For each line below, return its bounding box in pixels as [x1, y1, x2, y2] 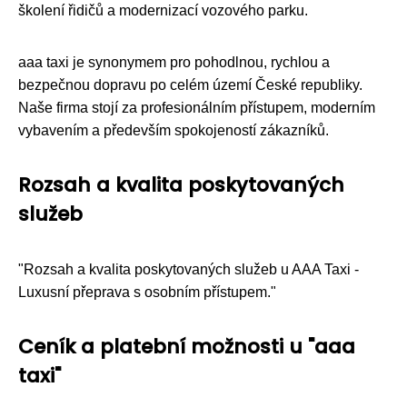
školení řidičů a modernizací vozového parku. [18, 2, 308, 18]
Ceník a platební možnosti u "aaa [18, 332, 355, 361]
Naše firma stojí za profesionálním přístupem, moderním [18, 99, 375, 115]
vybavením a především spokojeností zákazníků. [18, 122, 329, 138]
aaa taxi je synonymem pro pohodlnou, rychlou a [18, 54, 330, 70]
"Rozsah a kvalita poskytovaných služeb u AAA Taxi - [18, 261, 359, 277]
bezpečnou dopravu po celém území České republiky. [18, 76, 362, 93]
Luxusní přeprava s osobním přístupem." [18, 283, 276, 300]
